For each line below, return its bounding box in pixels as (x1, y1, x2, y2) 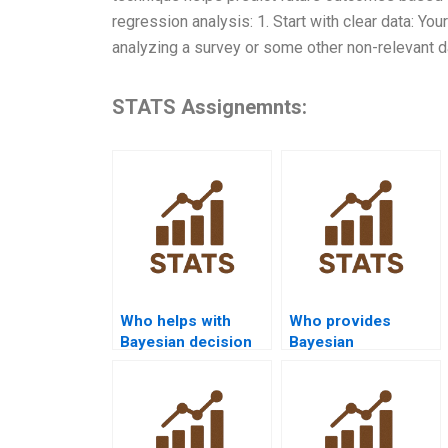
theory (120, 353, 167, 372)
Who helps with (120, 311, 231, 330)
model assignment (289, 374, 424, 393)
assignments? (120, 374, 222, 393)
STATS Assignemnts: (112, 94, 307, 119)
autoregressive (289, 353, 400, 372)
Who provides (289, 311, 391, 330)
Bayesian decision (120, 332, 252, 351)
